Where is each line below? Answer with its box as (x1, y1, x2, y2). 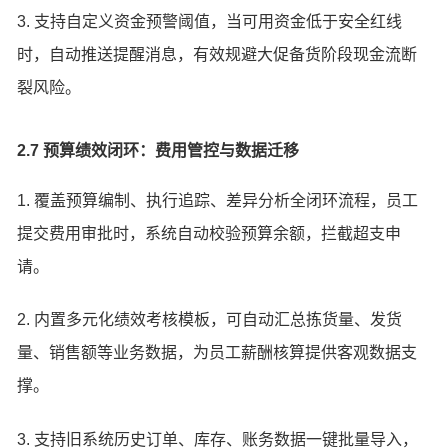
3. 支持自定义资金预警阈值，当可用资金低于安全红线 (17, 12, 403, 30)
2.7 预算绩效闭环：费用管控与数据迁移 (17, 141, 300, 159)
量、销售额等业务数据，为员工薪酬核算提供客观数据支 (17, 344, 418, 362)
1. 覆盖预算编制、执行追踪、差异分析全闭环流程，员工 (17, 191, 419, 209)
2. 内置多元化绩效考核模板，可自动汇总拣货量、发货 (17, 311, 403, 329)
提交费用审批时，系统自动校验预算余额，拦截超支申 (17, 224, 402, 242)
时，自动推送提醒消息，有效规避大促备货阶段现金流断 (17, 45, 418, 63)
